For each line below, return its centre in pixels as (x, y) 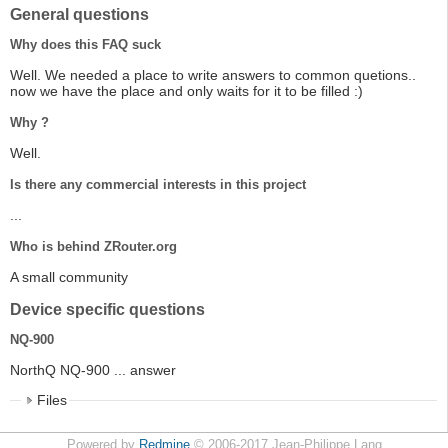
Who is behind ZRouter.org (93, 247)
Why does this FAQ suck (85, 45)
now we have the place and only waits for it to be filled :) (186, 91)
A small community (69, 277)
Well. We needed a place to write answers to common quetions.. (213, 75)
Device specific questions (107, 310)
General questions (79, 15)
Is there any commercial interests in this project (158, 185)
